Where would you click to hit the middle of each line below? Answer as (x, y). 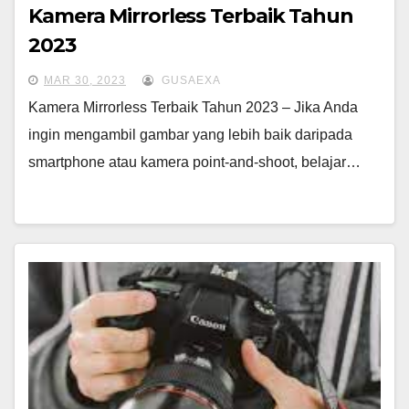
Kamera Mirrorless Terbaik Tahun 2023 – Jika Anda (193, 107)
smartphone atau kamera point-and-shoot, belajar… (194, 162)
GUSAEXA (189, 80)
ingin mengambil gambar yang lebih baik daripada (190, 135)
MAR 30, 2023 (85, 80)
